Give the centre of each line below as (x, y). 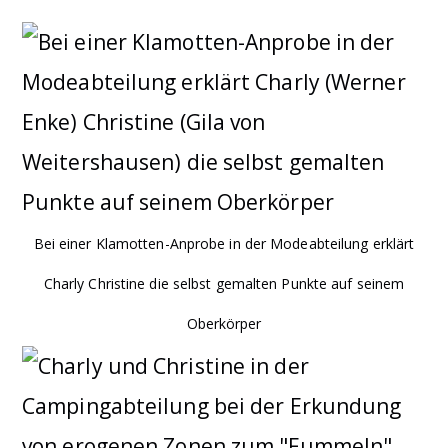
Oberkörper (224, 323)
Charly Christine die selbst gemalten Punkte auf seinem (224, 283)
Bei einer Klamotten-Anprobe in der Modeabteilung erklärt (224, 243)
